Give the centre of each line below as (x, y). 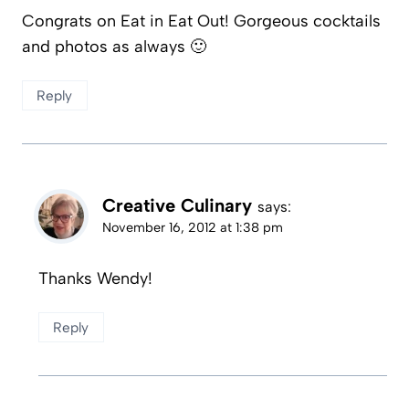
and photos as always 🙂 (114, 47)
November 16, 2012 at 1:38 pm (193, 227)
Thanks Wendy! (95, 279)
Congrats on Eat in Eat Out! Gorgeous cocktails (201, 21)
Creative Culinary (177, 205)
